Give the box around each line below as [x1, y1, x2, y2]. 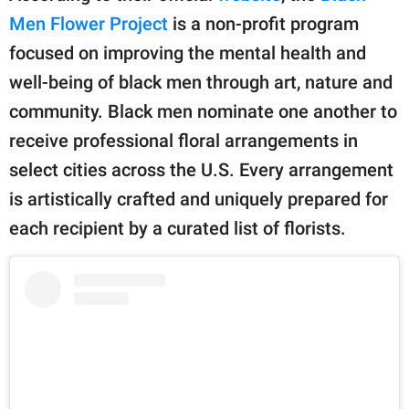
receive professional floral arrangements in [9, 129, 358, 152]
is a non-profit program [168, 12, 359, 35]
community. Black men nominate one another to [9, 100, 397, 122]
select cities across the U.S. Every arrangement [9, 158, 393, 181]
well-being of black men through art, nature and [9, 70, 393, 93]
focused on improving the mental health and [9, 41, 366, 64]
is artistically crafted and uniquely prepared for [9, 187, 388, 210]
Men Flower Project [9, 12, 168, 35]
